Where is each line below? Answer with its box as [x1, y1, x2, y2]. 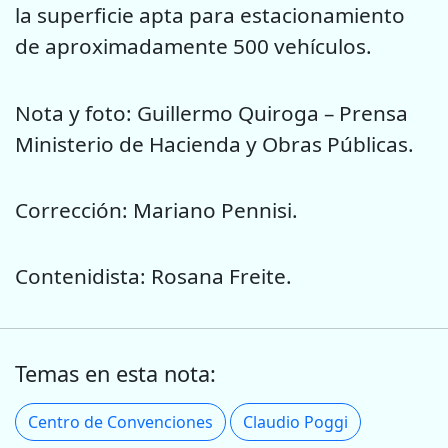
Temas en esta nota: [15, 358, 216, 388]
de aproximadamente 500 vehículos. [15, 32, 372, 61]
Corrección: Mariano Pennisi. [15, 196, 298, 225]
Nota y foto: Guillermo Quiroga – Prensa [15, 98, 408, 127]
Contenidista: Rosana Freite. [15, 262, 292, 291]
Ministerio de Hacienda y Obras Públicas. [15, 129, 414, 158]
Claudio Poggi [243, 410, 348, 433]
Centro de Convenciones [28, 410, 213, 433]
